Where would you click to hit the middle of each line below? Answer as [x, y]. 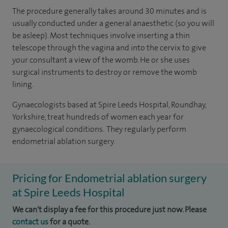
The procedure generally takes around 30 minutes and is [109, 11]
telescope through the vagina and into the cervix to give [109, 48]
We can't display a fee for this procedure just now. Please [109, 209]
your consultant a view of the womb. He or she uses [101, 60]
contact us [30, 222]
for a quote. [69, 222]
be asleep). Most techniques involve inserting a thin [101, 35]
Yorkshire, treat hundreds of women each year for [98, 117]
